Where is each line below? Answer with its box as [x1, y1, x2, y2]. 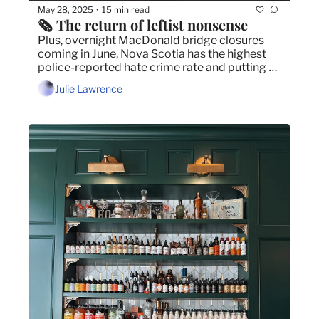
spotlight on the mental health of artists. [38, 74, 246, 88]
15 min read [102, 4, 150, 15]
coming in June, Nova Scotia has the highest [38, 47, 266, 61]
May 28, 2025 [38, 4, 93, 15]
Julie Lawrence [55, 82, 122, 95]
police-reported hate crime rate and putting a [38, 61, 275, 75]
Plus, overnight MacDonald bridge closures [38, 33, 264, 48]
